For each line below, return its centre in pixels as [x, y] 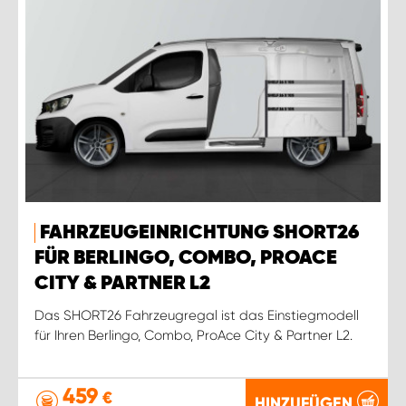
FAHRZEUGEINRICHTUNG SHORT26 [199, 232]
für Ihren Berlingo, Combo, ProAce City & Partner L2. [193, 335]
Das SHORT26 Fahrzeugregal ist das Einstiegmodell [197, 315]
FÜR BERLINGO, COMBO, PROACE [186, 258]
